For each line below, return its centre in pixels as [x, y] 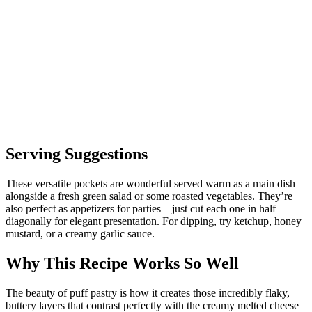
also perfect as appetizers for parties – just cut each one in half [141, 209]
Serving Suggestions [77, 154]
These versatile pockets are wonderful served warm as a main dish [150, 184]
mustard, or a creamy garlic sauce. [80, 234]
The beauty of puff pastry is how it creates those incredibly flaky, [148, 292]
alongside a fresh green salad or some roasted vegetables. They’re [149, 196]
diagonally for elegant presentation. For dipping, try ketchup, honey [154, 221]
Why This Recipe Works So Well [122, 264]
